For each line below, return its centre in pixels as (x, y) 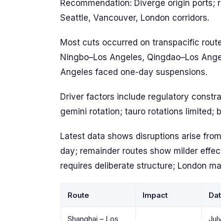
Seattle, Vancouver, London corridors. (135, 18)
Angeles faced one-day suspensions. (134, 72)
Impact (155, 195)
